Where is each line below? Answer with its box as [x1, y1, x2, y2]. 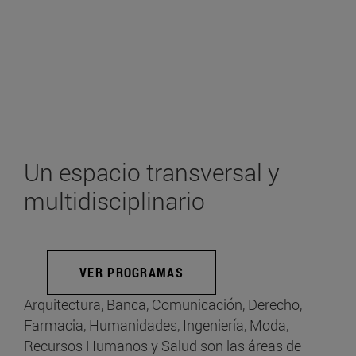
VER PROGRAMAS [79, 264, 184, 281]
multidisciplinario [24, 185, 205, 217]
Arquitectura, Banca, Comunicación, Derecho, [24, 295, 302, 315]
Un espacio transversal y [24, 157, 280, 188]
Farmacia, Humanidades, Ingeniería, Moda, [24, 315, 288, 335]
